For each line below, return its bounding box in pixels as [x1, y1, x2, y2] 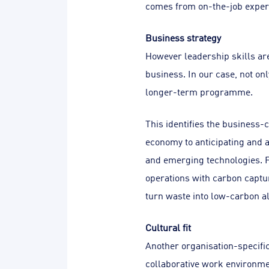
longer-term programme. [145, 85, 253, 98]
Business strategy [145, 31, 221, 44]
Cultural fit [145, 220, 191, 234]
